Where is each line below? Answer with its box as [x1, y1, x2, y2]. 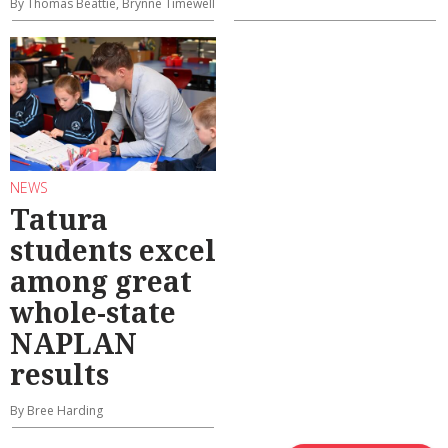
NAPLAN [10, 323, 137, 362]
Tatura [10, 199, 108, 238]
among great [10, 261, 192, 300]
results [10, 354, 109, 393]
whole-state [10, 292, 176, 331]
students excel [10, 230, 216, 269]
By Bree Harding [10, 401, 103, 419]
